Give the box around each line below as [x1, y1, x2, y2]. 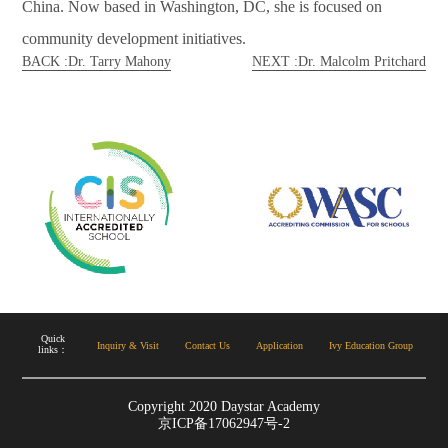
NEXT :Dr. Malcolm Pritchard [251, 53, 426, 69]
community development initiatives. [22, 29, 247, 47]
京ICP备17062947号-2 [158, 416, 290, 432]
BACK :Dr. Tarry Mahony [22, 53, 172, 69]
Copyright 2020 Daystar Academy [128, 399, 320, 415]
